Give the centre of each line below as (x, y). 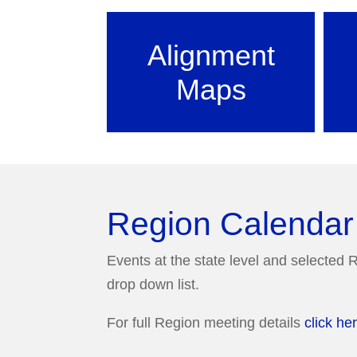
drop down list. (153, 284)
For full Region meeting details (206, 322)
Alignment (211, 55)
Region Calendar (231, 224)
